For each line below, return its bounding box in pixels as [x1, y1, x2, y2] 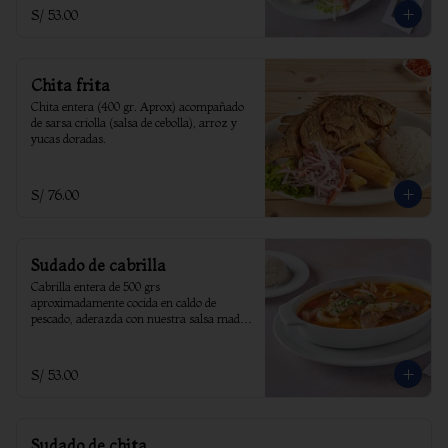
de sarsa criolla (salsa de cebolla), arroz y [31, 115, 237, 130]
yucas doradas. [31, 131, 106, 146]
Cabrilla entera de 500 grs [31, 279, 160, 294]
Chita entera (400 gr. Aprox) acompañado [31, 99, 244, 114]
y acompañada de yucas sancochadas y [31, 327, 227, 342]
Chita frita [31, 75, 110, 95]
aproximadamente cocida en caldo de [31, 295, 216, 310]
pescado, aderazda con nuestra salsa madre [31, 311, 250, 326]
